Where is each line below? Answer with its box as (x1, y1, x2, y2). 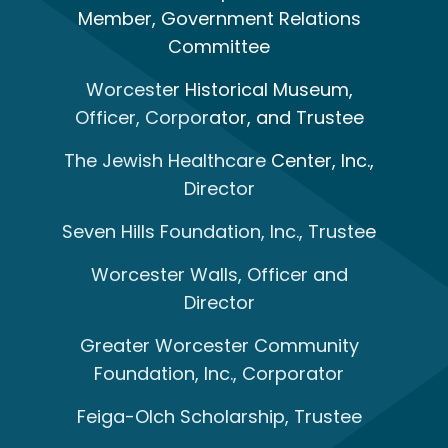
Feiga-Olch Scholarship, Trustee (76, 404, 362, 430)
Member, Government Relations (77, 6, 361, 32)
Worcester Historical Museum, (85, 77, 353, 103)
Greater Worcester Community (79, 333, 359, 359)
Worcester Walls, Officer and (90, 262, 348, 288)
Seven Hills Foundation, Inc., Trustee (62, 219, 376, 245)
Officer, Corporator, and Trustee (74, 105, 364, 131)
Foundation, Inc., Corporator (94, 361, 344, 387)
